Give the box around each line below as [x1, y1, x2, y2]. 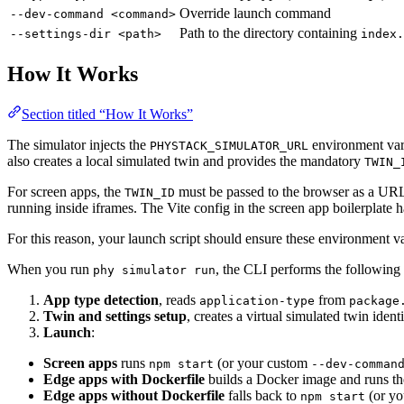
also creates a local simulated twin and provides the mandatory [7, 152, 364, 169]
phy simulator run [93, 262, 216, 277]
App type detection [43, 291, 159, 308]
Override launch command [179, 5, 331, 21]
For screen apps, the [7, 183, 124, 199]
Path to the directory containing [179, 25, 361, 41]
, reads [159, 291, 199, 308]
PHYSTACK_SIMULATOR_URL [150, 138, 308, 152]
